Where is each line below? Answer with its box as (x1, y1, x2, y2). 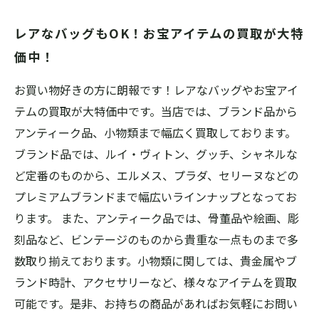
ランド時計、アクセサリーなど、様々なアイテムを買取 (14, 273, 297, 291)
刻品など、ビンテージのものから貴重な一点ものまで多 (14, 231, 298, 248)
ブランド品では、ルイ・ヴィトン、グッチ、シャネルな (14, 145, 298, 162)
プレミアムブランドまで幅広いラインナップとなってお (14, 188, 297, 205)
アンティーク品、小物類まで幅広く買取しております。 (14, 124, 296, 141)
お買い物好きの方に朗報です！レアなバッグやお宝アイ (14, 81, 298, 98)
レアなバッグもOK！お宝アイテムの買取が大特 (14, 24, 304, 42)
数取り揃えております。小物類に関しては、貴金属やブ (14, 252, 297, 269)
